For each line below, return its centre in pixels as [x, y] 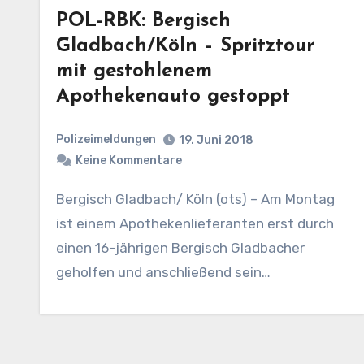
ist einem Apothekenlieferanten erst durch [195, 223]
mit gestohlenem [134, 71]
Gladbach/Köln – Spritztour [185, 46]
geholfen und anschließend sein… [163, 272]
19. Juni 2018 [216, 140]
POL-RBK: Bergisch [143, 21]
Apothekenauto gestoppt [173, 97]
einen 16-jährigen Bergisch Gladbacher [180, 247]
